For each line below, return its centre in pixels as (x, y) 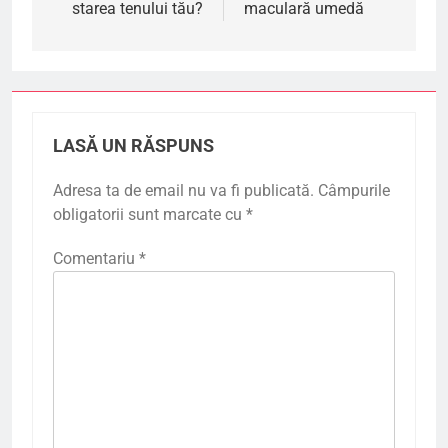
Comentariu (96, 258)
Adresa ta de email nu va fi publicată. (183, 190)
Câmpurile (354, 190)
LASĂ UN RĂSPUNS (133, 145)
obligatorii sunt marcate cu (149, 214)
